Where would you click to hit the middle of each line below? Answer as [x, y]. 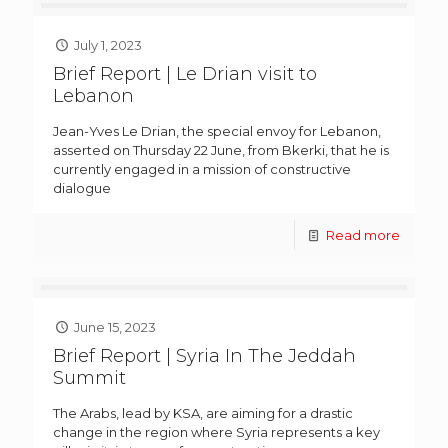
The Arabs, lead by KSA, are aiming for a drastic [203, 413]
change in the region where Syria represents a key [216, 432]
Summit [89, 378]
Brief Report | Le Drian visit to [185, 74]
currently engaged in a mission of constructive [202, 169]
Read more [363, 235]
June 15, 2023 [115, 327]
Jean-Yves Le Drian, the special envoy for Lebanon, [217, 131]
